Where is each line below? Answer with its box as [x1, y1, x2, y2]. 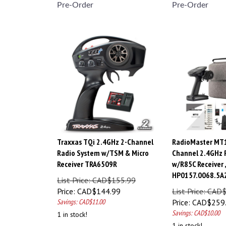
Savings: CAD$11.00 [57, 193, 105, 202]
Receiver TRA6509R [57, 154, 117, 164]
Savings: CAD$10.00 [172, 204, 220, 213]
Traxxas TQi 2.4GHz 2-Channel [57, 132, 153, 142]
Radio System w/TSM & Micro [57, 143, 149, 153]
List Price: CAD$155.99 [57, 171, 136, 181]
